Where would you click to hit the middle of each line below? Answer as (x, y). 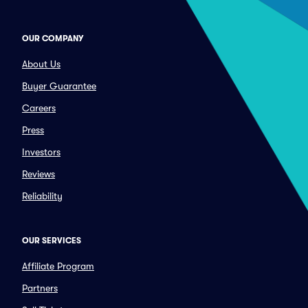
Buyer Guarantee (59, 86)
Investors (41, 152)
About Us (41, 64)
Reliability (42, 196)
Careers (39, 108)
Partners (40, 288)
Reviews (38, 174)
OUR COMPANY (53, 38)
